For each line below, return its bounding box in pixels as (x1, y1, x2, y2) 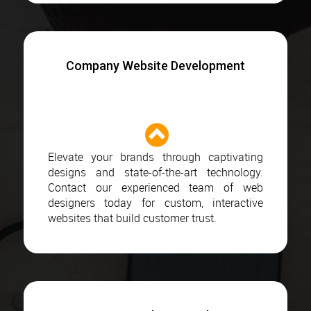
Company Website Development (65, 58, 245, 73)
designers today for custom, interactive (47, 194, 264, 210)
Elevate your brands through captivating (47, 149, 264, 165)
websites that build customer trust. (47, 210, 217, 226)
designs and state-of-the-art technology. (47, 164, 264, 180)
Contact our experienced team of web (47, 179, 264, 195)
